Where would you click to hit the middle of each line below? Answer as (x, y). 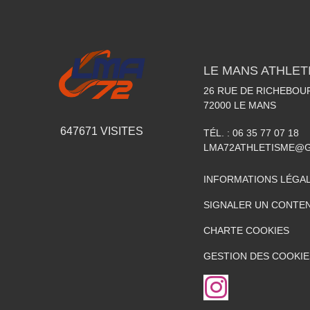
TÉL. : (218, 133)
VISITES (120, 131)
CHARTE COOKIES (246, 230)
